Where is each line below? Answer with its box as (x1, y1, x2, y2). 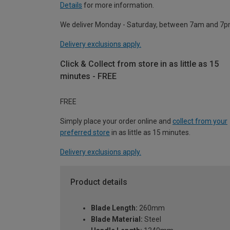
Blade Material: (91, 215, 143, 224)
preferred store (60, 128, 110, 137)
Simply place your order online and (60, 117, 172, 126)
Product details (70, 177, 127, 187)
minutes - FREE (60, 71, 117, 81)
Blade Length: (91, 204, 138, 213)
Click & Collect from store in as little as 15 (60, 59, 219, 69)
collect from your (172, 117, 227, 126)
